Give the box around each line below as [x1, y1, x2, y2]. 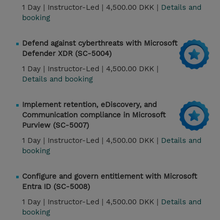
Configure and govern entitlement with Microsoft [22, 172, 197, 181]
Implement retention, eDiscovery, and [22, 100, 157, 110]
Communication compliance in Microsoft [22, 110, 165, 120]
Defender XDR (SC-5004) [22, 49, 111, 58]
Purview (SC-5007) [22, 121, 89, 130]
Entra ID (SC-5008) [22, 182, 90, 192]
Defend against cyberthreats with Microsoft [22, 39, 177, 48]
